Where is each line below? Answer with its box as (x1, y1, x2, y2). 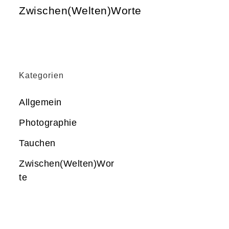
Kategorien (19, 71, 64, 80)
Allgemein (19, 97, 62, 107)
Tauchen (19, 138, 56, 148)
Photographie (19, 118, 77, 128)
